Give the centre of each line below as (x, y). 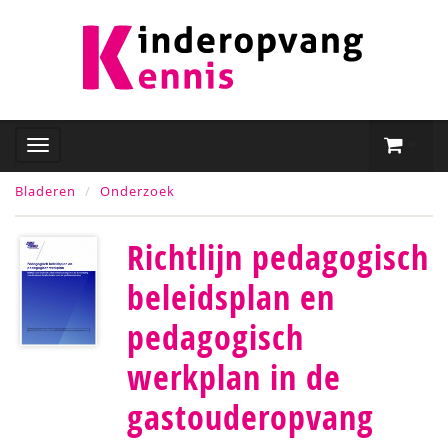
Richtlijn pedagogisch (278, 257)
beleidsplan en (231, 297)
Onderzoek (137, 191)
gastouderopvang (250, 417)
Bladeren (45, 191)
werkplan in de (234, 377)
